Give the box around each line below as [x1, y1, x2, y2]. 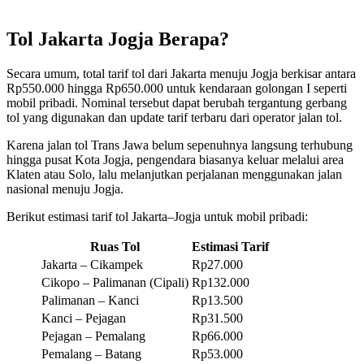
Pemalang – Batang [41, 346, 141, 361]
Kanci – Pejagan [41, 310, 126, 325]
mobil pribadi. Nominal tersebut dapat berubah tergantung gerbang [6, 95, 347, 110]
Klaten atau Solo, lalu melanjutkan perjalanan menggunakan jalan [6, 167, 342, 181]
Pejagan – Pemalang [41, 328, 145, 343]
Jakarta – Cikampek [41, 257, 143, 271]
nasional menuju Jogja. [6, 181, 123, 196]
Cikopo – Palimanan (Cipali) [41, 275, 188, 289]
